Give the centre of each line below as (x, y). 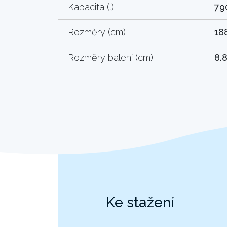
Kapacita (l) (91, 7)
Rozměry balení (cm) (110, 57)
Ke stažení (140, 202)
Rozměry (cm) (97, 32)
